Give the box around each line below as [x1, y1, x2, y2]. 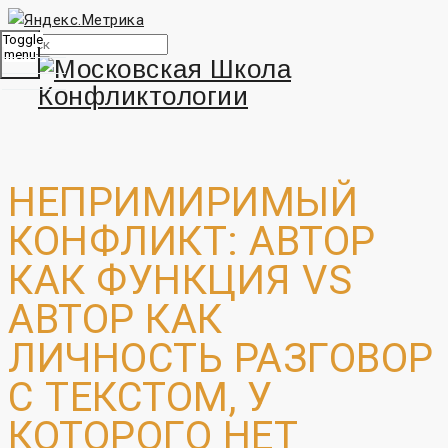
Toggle [2, 32, 43, 47]
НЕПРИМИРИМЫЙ [8, 178, 358, 226]
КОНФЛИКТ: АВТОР [8, 217, 376, 265]
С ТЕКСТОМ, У [8, 373, 272, 421]
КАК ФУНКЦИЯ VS [8, 256, 352, 304]
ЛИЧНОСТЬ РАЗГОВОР [8, 334, 434, 382]
